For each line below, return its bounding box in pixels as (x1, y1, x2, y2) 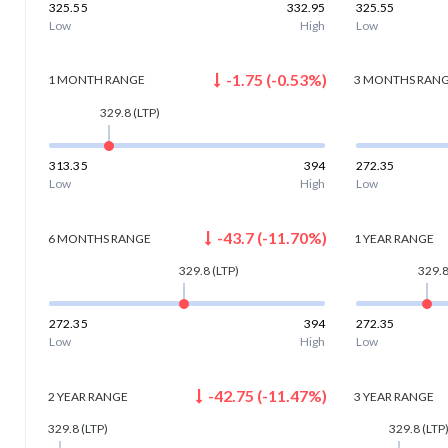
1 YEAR (354, 230, 393, 246)
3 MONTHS (354, 72, 416, 88)
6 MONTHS (47, 230, 109, 246)
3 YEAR (354, 388, 393, 404)
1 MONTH (47, 72, 103, 88)
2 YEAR (47, 388, 86, 404)
